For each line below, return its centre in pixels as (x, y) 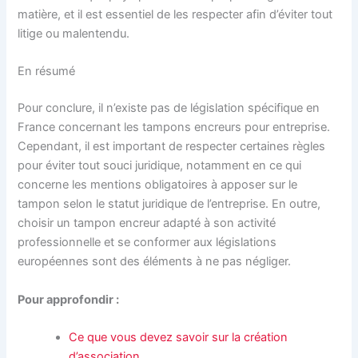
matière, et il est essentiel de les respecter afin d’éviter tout (175, 14)
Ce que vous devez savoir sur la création (179, 337)
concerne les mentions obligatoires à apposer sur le (158, 185)
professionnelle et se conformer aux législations (147, 243)
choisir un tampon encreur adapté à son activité (147, 223)
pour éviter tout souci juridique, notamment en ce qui (160, 166)
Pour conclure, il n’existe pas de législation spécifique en (169, 108)
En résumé (47, 72)
